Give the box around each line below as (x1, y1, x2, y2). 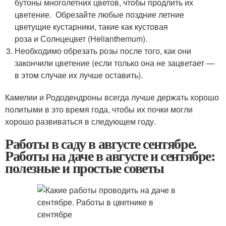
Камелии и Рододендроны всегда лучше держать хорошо (5, 91, 219, 103)
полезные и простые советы (5, 157, 164, 178)
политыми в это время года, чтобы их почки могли (5, 103, 193, 115)
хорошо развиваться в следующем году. (5, 116, 156, 127)
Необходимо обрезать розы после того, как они (15, 45, 192, 56)
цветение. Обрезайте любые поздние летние (15, 9, 185, 20)
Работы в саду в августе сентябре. (5, 133, 196, 154)
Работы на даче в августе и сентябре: (5, 145, 215, 166)
